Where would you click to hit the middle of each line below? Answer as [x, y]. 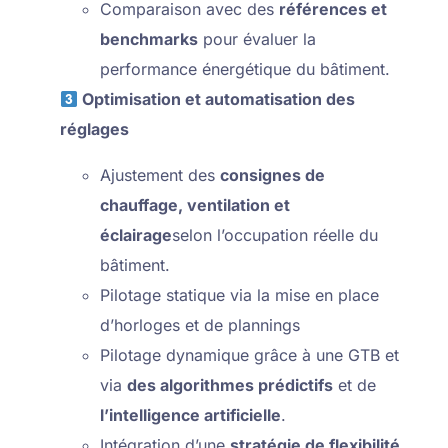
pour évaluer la [257, 39]
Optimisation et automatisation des [217, 99]
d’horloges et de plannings [200, 325]
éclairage [136, 235]
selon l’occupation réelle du [275, 235]
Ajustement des [160, 175]
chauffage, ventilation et [195, 205]
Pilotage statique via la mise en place [240, 295]
